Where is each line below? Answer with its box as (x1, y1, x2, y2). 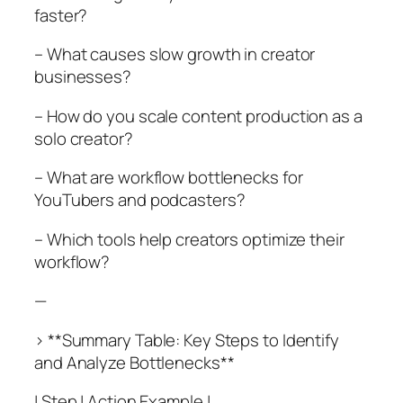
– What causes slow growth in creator (34, 42, 316, 67)
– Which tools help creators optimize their (34, 227, 345, 251)
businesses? (34, 65, 131, 89)
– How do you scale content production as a (34, 103, 363, 128)
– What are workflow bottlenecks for (34, 166, 303, 190)
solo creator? (34, 126, 133, 150)
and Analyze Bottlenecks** (34, 350, 235, 374)
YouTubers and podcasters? (34, 188, 246, 212)
